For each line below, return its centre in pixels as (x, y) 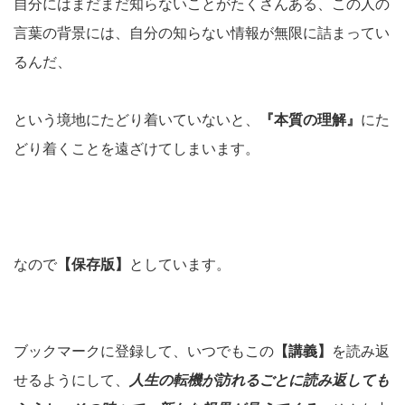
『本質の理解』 (310, 119)
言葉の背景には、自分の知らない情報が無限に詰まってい (202, 33)
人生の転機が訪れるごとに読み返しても (259, 380)
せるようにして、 (71, 380)
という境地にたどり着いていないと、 (137, 119)
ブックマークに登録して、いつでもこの (144, 351)
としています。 (180, 264)
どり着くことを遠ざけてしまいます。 (137, 148)
